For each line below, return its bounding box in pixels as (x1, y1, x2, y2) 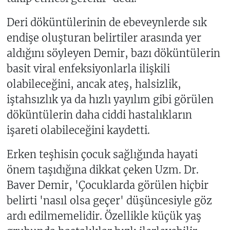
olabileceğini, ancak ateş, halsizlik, (6, 78, 181, 91)
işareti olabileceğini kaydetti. (6, 124, 150, 137)
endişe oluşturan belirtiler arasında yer (6, 31, 201, 45)
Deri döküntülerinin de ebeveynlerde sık (6, 16, 207, 29)
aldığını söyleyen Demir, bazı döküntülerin (6, 47, 220, 60)
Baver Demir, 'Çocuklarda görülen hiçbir (6, 179, 208, 192)
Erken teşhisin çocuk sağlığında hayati (6, 148, 198, 161)
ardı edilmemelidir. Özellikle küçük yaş (6, 209, 201, 223)
